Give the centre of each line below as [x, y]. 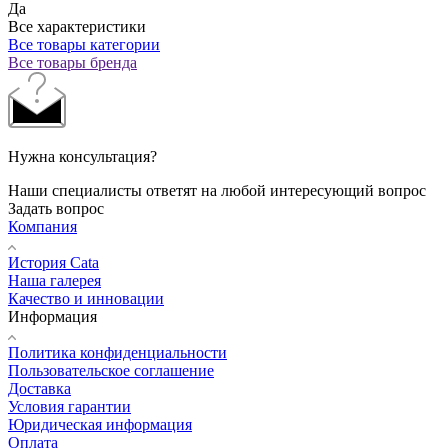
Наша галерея [54, 280]
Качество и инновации [86, 298]
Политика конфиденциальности [117, 352]
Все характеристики [77, 26]
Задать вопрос [56, 208]
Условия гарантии [69, 406]
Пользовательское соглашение [111, 370]
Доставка [39, 388]
